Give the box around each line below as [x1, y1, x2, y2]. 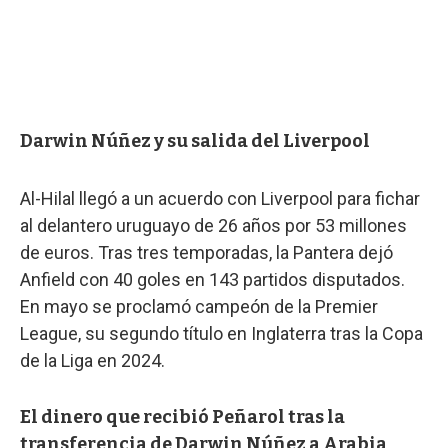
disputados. [312, 268, 405, 290]
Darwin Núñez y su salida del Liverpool [20, 129, 370, 152]
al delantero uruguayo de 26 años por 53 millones [20, 214, 407, 236]
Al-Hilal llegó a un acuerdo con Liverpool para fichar [20, 187, 420, 209]
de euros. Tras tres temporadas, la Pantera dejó [20, 241, 393, 263]
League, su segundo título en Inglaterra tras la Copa [20, 322, 423, 344]
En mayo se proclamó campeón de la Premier [20, 295, 378, 317]
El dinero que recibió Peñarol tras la [20, 405, 345, 428]
